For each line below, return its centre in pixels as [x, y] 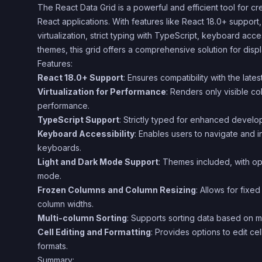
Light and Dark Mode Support [98, 162]
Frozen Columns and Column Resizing [117, 190]
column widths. [65, 204]
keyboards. [59, 148]
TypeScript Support [78, 120]
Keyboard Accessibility [86, 134]
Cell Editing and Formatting [94, 232]
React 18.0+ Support [80, 77]
